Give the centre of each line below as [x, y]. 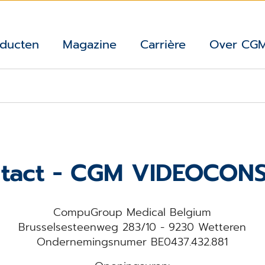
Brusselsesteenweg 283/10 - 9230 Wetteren [132, 227]
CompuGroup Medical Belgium [132, 212]
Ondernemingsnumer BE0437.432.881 [132, 242]
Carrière [163, 45]
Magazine [90, 45]
